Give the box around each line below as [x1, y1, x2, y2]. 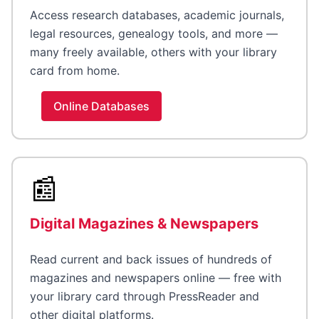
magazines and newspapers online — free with [30, 271, 281, 286]
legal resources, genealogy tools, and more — [30, 26, 278, 41]
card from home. [30, 63, 120, 78]
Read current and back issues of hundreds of [30, 252, 272, 267]
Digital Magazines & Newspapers [30, 215, 258, 233]
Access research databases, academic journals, [30, 8, 284, 23]
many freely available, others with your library [30, 45, 277, 60]
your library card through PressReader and [30, 289, 259, 304]
